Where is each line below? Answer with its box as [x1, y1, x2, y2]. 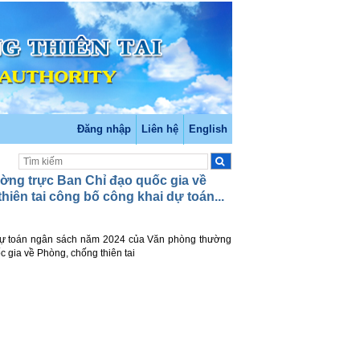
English [189, 124, 228, 135]
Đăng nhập [77, 124, 132, 135]
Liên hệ [141, 124, 179, 135]
